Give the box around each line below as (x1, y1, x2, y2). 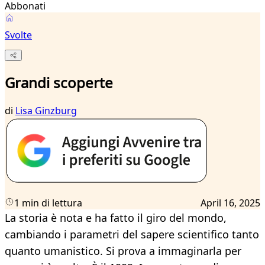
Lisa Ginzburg (15, 104, 77, 118)
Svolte (5, 28, 32, 41)
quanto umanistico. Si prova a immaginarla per (5, 244, 241, 258)
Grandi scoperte (5, 73, 113, 93)
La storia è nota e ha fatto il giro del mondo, (5, 211, 227, 225)
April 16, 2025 (201, 196, 260, 210)
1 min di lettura (14, 196, 82, 210)
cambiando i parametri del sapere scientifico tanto (5, 227, 259, 242)
